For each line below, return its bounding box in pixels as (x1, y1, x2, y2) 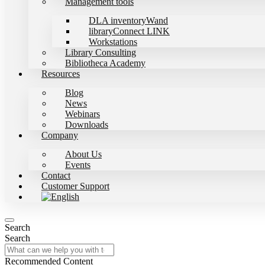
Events (65, 160, 91, 170)
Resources (41, 69, 80, 79)
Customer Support (41, 181, 109, 191)
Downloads (65, 119, 108, 130)
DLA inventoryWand (89, 15, 168, 25)
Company (41, 130, 78, 140)
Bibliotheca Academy (65, 58, 146, 68)
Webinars (65, 109, 100, 119)
